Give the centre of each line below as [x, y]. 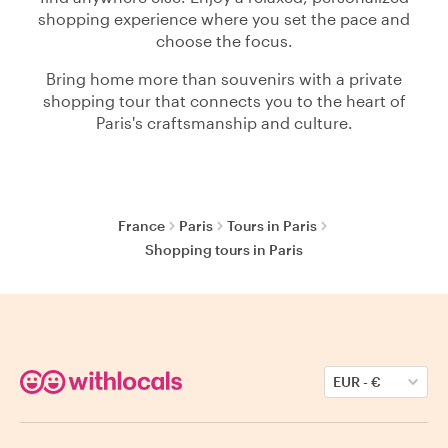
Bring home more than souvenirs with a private [224, 78]
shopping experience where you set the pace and [224, 18]
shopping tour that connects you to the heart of [224, 100]
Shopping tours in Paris [224, 249]
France [141, 225]
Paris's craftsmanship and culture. [224, 122]
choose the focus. [224, 40]
